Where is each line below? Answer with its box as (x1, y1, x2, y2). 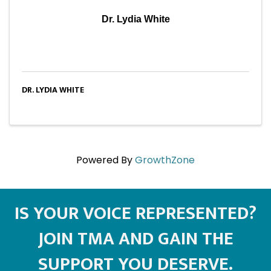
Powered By (76, 152, 135, 167)
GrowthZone (135, 152, 195, 167)
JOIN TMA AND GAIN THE (38, 223, 233, 254)
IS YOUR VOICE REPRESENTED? (15, 198, 256, 229)
